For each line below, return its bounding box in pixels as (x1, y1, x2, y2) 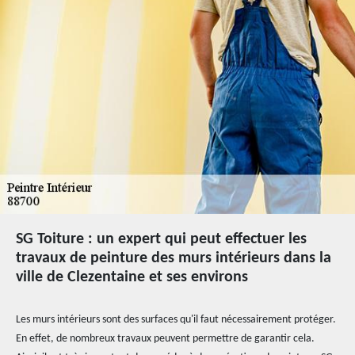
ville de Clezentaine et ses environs (16, 269, 248, 285)
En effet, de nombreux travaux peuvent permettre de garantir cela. (16, 333, 315, 345)
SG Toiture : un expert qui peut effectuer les (16, 231, 307, 247)
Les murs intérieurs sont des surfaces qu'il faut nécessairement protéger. (16, 314, 336, 326)
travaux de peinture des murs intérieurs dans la (16, 250, 331, 266)
